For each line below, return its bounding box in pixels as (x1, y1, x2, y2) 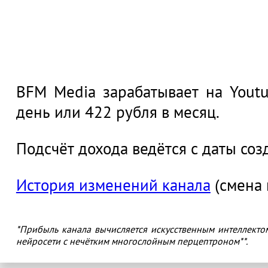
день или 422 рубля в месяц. (16, 101, 220, 122)
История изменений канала (16, 174, 211, 195)
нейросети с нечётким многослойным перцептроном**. (16, 234, 248, 247)
